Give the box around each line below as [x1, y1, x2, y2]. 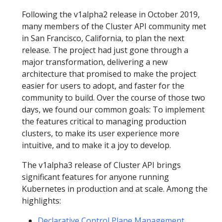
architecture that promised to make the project [22, 68, 196, 79]
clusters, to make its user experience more [22, 128, 179, 139]
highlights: [22, 195, 61, 206]
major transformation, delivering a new [22, 56, 167, 67]
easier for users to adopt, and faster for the [22, 80, 184, 91]
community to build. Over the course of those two [22, 92, 205, 103]
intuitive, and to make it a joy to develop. [22, 140, 171, 151]
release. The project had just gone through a [22, 45, 188, 55]
